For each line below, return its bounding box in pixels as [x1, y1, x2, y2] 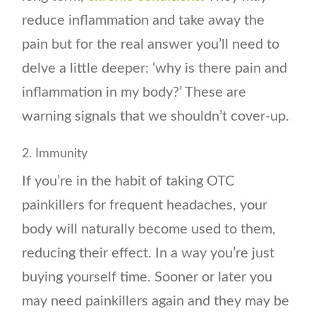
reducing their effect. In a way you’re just [22, 246, 275, 261]
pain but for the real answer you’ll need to [22, 37, 280, 52]
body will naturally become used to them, [22, 222, 276, 237]
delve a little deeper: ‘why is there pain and [22, 61, 288, 76]
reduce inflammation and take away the [22, 13, 265, 28]
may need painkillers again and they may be [22, 294, 290, 309]
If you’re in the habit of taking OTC [22, 174, 235, 189]
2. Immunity [22, 147, 88, 161]
